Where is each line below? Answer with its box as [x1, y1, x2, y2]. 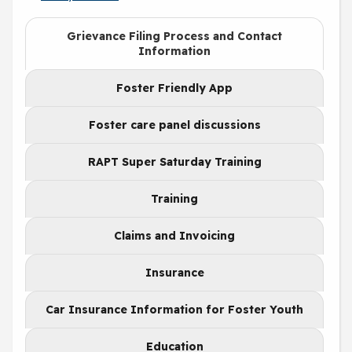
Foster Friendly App [116, 80, 233, 95]
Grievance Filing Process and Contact [67, 28, 282, 43]
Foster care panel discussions [88, 117, 261, 132]
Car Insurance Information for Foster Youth [46, 302, 303, 317]
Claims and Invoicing [114, 228, 235, 243]
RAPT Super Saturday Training [87, 154, 262, 169]
